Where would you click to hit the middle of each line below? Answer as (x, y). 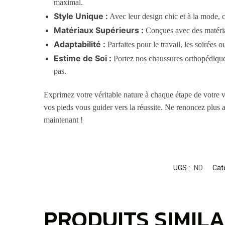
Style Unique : (81, 16)
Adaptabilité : (80, 44)
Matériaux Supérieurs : (99, 30)
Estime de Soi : (83, 58)
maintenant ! (64, 120)
